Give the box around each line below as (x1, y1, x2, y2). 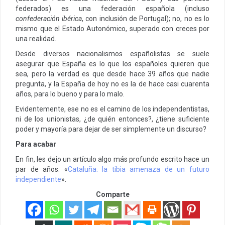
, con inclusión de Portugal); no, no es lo (82, 14, 210, 23)
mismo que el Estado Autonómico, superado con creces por (16, 24, 209, 33)
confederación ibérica (16, 14, 82, 23)
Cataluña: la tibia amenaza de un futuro (67, 165, 210, 173)
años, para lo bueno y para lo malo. (16, 89, 125, 98)
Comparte (95, 190, 130, 198)
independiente (16, 175, 61, 183)
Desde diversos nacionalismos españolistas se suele (16, 49, 209, 58)
